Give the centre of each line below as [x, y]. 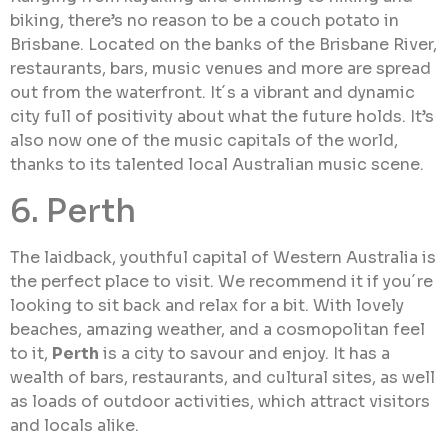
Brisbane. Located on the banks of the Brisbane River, [223, 45]
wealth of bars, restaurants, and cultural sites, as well [222, 377]
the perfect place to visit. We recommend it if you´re [221, 281]
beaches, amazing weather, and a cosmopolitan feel [217, 329]
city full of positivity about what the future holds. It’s [222, 117]
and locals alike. [74, 425]
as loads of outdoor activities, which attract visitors [220, 401]
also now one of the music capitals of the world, [204, 141]
